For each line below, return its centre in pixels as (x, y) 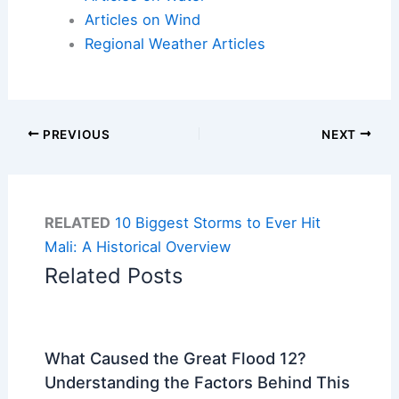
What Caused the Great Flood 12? (175, 358)
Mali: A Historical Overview (137, 247)
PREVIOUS (75, 134)
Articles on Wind (142, 19)
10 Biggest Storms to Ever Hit (217, 223)
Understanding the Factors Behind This (197, 383)
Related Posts (113, 276)
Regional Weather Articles (175, 43)
